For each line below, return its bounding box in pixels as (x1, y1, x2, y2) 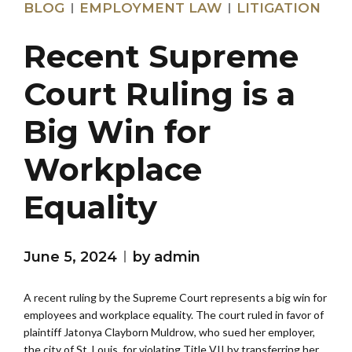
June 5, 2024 (24, 247, 117, 266)
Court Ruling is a (24, 74, 295, 113)
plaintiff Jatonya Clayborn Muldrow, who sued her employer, (24, 324, 315, 339)
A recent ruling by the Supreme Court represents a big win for (24, 290, 327, 304)
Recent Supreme (24, 36, 299, 75)
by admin (133, 247, 200, 266)
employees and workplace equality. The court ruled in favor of (24, 307, 324, 321)
